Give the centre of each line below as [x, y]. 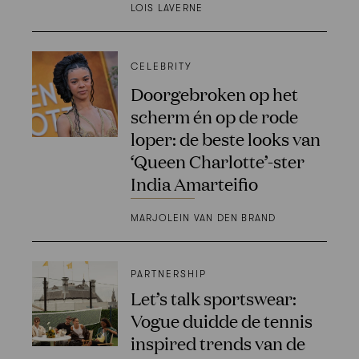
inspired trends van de [218, 342]
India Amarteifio [194, 183]
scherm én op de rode [214, 115]
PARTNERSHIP [168, 274]
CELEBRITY [161, 66]
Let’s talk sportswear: [213, 297]
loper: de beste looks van [225, 138]
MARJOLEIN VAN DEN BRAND [203, 218]
